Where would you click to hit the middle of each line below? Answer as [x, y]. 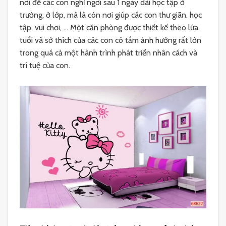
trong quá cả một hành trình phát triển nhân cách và [108, 52]
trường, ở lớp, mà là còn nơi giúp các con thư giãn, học [111, 15]
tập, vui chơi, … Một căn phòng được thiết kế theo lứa [109, 27]
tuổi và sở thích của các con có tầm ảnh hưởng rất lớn [110, 40]
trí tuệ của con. [45, 65]
